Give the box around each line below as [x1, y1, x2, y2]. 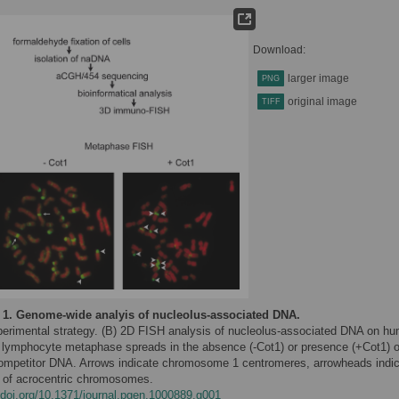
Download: [253, 44, 305, 56]
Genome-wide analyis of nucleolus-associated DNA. [16, 308, 300, 322]
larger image [288, 72, 349, 85]
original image [288, 95, 357, 108]
